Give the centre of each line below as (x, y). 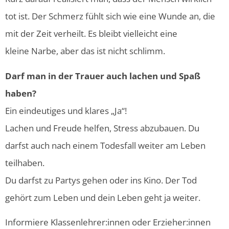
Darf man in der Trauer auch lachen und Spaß (103, 76)
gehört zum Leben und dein (61, 197)
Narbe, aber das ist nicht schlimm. (99, 51)
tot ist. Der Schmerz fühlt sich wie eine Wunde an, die (110, 16)
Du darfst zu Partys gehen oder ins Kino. (85, 180)
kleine (18, 51)
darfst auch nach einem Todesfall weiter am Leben (105, 145)
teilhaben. (25, 163)
